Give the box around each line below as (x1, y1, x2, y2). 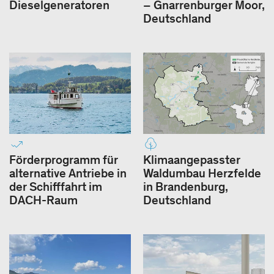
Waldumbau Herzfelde (143, 165, 261, 180)
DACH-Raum (9, 192, 78, 207)
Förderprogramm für (9, 152, 118, 167)
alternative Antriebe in (9, 165, 127, 180)
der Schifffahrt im (9, 179, 102, 194)
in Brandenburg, (143, 179, 228, 194)
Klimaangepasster (143, 152, 240, 167)
